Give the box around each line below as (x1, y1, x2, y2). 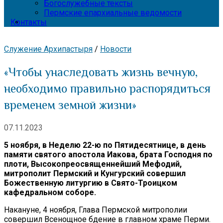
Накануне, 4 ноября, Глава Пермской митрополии (4, 205, 187, 215)
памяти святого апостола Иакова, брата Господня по (4, 149, 213, 159)
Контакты (10, 17, 47, 27)
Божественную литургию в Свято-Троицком (4, 178, 177, 188)
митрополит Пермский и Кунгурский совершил (4, 168, 186, 178)
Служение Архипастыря (4, 44, 93, 54)
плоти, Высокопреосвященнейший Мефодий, (4, 159, 182, 169)
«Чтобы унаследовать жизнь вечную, (4, 65, 198, 79)
